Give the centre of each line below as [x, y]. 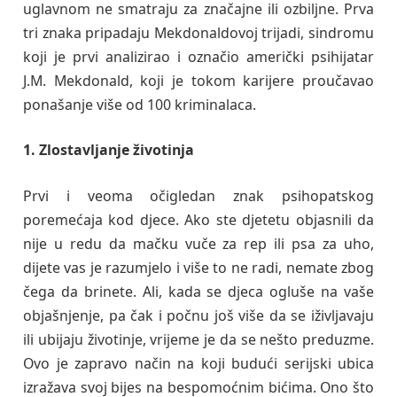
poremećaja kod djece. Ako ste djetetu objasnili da [198, 219]
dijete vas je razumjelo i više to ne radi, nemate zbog [198, 267]
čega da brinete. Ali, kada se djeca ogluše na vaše [198, 291]
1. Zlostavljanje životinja [109, 150]
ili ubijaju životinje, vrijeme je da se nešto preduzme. [198, 339]
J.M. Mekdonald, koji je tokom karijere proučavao [198, 80]
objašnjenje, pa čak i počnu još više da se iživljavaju [198, 315]
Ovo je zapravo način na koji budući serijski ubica [198, 363]
